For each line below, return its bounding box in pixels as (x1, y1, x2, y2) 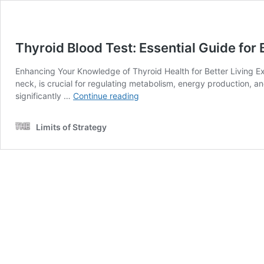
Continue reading (73, 91, 139, 101)
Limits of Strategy (36, 122, 107, 132)
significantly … (15, 91, 73, 101)
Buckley (138, 164, 169, 174)
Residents (138, 177, 176, 187)
